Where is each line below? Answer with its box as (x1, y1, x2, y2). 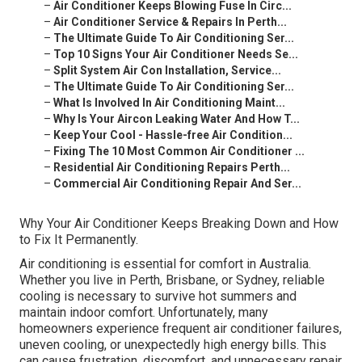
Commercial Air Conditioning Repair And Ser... (53, 177, 301, 191)
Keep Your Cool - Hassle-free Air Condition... (53, 128, 293, 142)
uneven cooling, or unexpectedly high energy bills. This (19, 337, 326, 353)
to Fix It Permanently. (19, 232, 138, 248)
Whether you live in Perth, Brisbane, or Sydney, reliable (19, 272, 325, 288)
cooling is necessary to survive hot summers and (19, 288, 297, 305)
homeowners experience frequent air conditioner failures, (19, 321, 342, 337)
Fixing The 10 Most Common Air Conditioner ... (53, 145, 305, 158)
